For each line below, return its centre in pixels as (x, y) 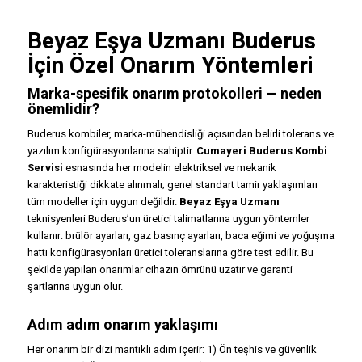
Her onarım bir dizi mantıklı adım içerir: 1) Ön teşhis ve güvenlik (172, 350)
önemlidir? (63, 109)
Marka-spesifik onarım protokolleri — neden (174, 94)
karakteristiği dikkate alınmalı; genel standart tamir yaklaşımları (172, 185)
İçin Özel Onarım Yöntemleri (170, 65)
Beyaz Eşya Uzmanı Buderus (171, 41)
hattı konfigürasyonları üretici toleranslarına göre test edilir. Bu (170, 253)
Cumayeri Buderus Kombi (261, 151)
